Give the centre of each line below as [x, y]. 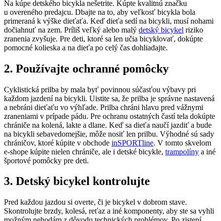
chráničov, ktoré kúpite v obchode [58, 143]
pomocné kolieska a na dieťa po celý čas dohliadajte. [86, 47]
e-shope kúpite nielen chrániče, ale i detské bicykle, [85, 151]
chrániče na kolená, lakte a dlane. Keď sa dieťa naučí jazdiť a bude [108, 125]
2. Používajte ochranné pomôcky [86, 68]
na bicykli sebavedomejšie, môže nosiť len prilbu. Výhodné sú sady [109, 134]
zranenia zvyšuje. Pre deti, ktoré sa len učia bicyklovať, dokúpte [103, 38]
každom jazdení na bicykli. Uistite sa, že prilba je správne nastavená [109, 98]
